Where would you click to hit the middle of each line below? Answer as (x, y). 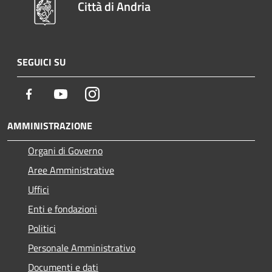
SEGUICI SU (41, 62)
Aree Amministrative (71, 170)
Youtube (84, 93)
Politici (42, 228)
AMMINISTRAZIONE (50, 125)
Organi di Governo (65, 150)
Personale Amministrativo (82, 247)
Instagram (120, 93)
